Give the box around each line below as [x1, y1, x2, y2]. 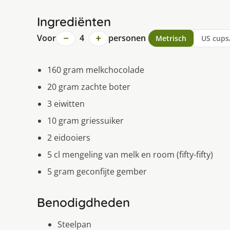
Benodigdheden [37, 195, 130, 210]
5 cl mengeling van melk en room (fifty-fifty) [47, 149, 213, 161]
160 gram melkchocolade [47, 64, 144, 76]
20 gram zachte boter [47, 81, 130, 93]
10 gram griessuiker [47, 115, 124, 127]
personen [108, 32, 146, 44]
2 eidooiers [47, 132, 90, 144]
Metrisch [155, 33, 186, 44]
